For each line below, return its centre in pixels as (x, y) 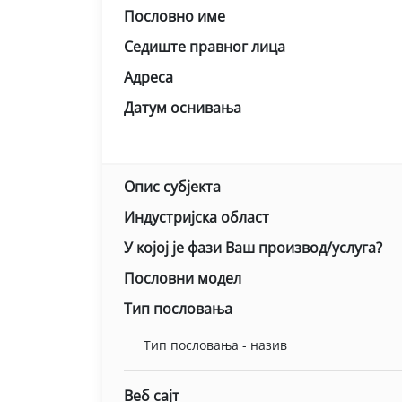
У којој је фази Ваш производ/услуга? (253, 248)
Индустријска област (197, 217)
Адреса (149, 77)
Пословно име (175, 16)
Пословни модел (183, 278)
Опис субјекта (172, 187)
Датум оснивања (183, 108)
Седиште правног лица (205, 47)
